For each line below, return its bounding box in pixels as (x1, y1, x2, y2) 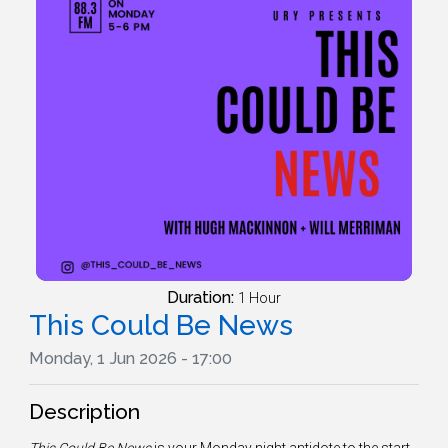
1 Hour (238, 290, 281, 307)
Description (29, 399, 140, 425)
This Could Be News (29, 309, 293, 343)
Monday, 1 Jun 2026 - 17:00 (29, 349, 232, 369)
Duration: (167, 288, 238, 308)
